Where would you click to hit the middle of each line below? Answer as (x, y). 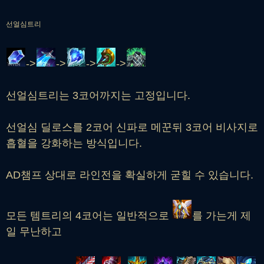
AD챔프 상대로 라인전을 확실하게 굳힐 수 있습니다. (130, 175)
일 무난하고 (34, 231)
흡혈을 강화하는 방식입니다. (74, 143)
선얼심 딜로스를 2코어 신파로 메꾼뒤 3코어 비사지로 (132, 127)
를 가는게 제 (222, 215)
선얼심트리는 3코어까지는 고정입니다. (98, 95)
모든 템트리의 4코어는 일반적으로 (89, 215)
